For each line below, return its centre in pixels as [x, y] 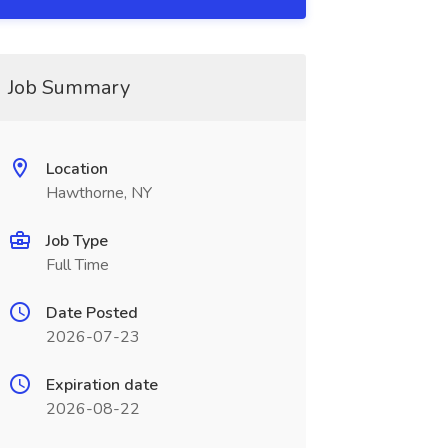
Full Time [77, 265]
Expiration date [101, 385]
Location [76, 169]
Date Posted [91, 313]
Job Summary [68, 87]
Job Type [76, 241]
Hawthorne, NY [98, 193]
